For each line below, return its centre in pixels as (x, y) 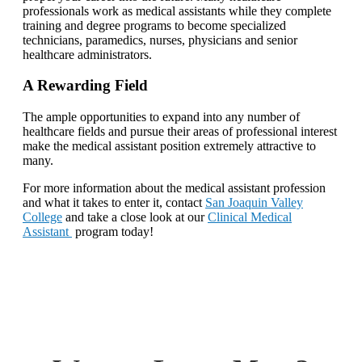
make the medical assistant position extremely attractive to (169, 146)
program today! (113, 232)
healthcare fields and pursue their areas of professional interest (180, 132)
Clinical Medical (250, 217)
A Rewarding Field (85, 86)
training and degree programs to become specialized (154, 25)
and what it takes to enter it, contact (114, 203)
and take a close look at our (135, 217)
